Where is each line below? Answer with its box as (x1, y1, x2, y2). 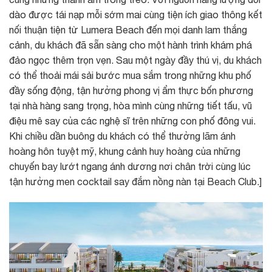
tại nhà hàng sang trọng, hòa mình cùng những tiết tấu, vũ (9, 100, 252, 112)
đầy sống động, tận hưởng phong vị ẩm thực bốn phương (9, 85, 253, 97)
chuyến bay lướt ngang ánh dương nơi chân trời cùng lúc (9, 161, 251, 172)
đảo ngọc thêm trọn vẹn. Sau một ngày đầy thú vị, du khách (9, 55, 262, 66)
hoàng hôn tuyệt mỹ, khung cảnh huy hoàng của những (9, 146, 240, 157)
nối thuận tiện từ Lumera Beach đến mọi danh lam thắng (9, 24, 247, 36)
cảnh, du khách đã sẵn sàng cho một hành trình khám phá (9, 39, 252, 51)
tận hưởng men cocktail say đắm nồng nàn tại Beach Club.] (9, 176, 262, 188)
